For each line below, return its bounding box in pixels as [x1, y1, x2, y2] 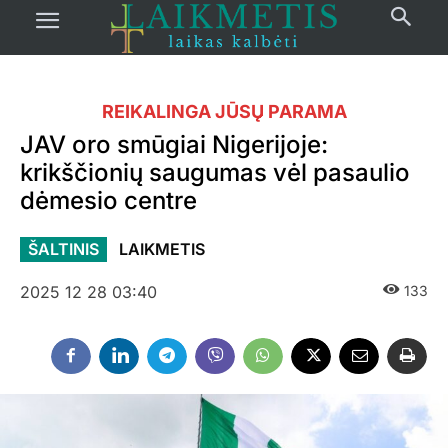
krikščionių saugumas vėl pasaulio [20, 158, 410, 187]
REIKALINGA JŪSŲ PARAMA [101, 101, 347, 122]
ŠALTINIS [28, 239, 99, 259]
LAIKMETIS [119, 239, 205, 259]
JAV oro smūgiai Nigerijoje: [20, 130, 328, 159]
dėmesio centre [20, 186, 197, 215]
